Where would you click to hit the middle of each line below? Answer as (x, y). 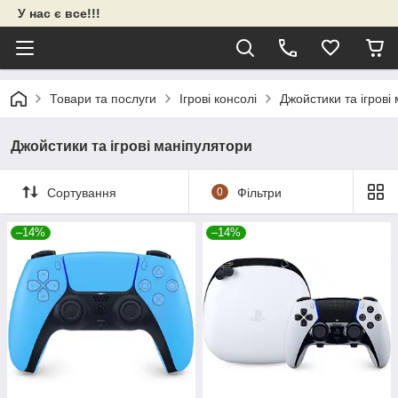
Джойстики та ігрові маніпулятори (131, 146)
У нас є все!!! (59, 13)
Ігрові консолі (218, 99)
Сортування (82, 192)
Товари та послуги (103, 99)
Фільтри (259, 192)
